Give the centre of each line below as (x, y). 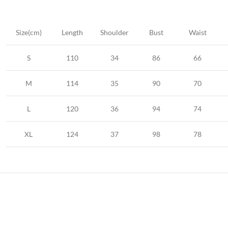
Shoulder (115, 32)
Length (72, 32)
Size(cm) (28, 32)
